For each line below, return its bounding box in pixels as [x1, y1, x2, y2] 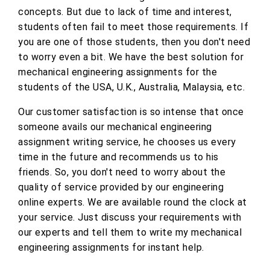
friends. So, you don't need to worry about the [18, 166, 225, 178]
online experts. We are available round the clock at [18, 196, 247, 209]
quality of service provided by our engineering [18, 181, 224, 193]
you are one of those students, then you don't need [18, 36, 250, 48]
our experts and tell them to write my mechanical [18, 227, 242, 239]
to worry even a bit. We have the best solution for [18, 51, 243, 63]
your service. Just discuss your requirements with [18, 212, 242, 224]
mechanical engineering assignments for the [18, 66, 217, 78]
